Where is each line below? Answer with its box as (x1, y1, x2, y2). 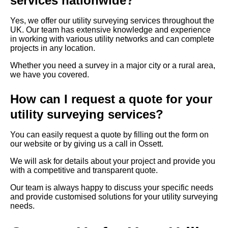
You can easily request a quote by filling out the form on (10, 130, 209, 139)
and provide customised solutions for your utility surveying (10, 192, 218, 202)
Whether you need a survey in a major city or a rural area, (10, 61, 215, 70)
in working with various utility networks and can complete (10, 35, 214, 44)
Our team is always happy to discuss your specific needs (10, 183, 213, 192)
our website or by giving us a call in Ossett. (10, 139, 163, 149)
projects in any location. (10, 44, 95, 53)
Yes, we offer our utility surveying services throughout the (10, 16, 214, 25)
